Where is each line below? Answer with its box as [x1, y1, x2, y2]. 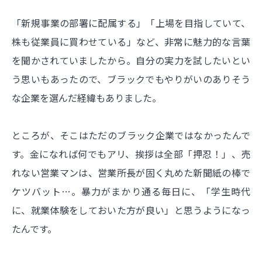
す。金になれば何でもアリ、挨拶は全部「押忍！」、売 [12, 146, 250, 161]
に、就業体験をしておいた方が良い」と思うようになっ [12, 202, 250, 217]
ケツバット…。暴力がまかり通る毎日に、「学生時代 [12, 184, 250, 198]
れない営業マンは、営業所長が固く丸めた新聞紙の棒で [12, 165, 250, 180]
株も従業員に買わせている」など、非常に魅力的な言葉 [12, 34, 250, 49]
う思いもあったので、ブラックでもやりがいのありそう [12, 71, 250, 86]
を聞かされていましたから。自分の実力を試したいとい [12, 53, 250, 67]
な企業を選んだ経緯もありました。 [12, 90, 161, 105]
